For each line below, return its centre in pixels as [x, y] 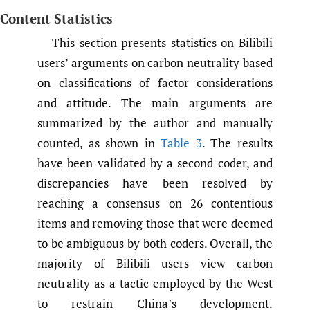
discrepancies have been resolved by [155, 183]
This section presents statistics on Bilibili [162, 42]
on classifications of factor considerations [155, 82]
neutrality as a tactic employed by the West [155, 283]
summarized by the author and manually [155, 122]
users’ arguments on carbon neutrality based [155, 62]
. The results [237, 143]
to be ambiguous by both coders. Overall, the [155, 243]
